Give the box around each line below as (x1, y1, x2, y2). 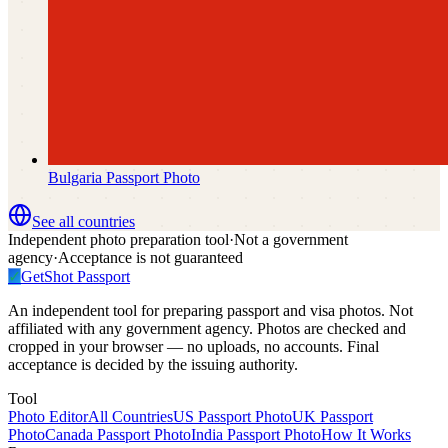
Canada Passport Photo (45, 426, 191, 444)
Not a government (234, 231, 348, 249)
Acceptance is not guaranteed (58, 249, 243, 267)
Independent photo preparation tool (8, 231, 229, 249)
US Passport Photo (173, 408, 292, 426)
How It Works (321, 426, 411, 444)
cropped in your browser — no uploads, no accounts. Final (8, 338, 379, 356)
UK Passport (292, 408, 373, 426)
